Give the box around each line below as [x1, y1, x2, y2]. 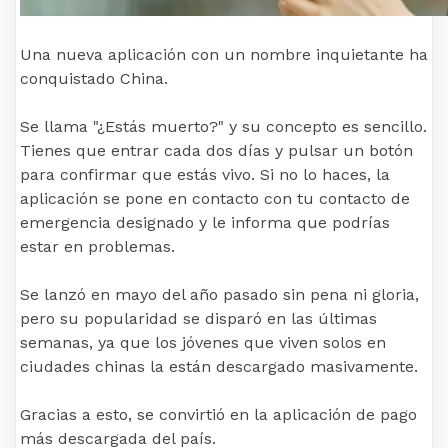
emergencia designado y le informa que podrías [20, 213, 390, 233]
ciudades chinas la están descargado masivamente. [20, 357, 418, 377]
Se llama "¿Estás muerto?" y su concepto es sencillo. [20, 117, 427, 137]
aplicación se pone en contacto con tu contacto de [20, 189, 410, 209]
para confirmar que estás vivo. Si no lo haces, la [20, 165, 390, 185]
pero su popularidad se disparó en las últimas [20, 309, 377, 329]
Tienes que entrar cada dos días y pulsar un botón [20, 141, 413, 161]
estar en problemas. [20, 237, 175, 257]
